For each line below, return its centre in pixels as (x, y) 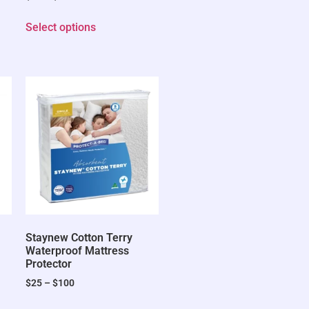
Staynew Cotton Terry (79, 237)
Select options (61, 27)
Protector (49, 263)
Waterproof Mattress (78, 250)
